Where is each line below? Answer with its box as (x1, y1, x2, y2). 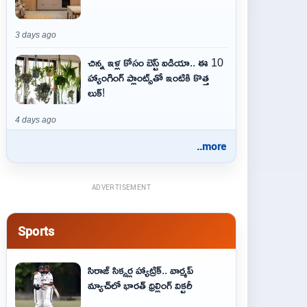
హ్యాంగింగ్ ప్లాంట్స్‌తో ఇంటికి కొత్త (88, 67, 209, 88)
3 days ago (15, 31, 56, 39)
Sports (18, 222, 55, 239)
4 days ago (15, 116, 56, 124)
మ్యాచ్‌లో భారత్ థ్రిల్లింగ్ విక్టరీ (88, 275, 193, 295)
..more (197, 139, 226, 153)
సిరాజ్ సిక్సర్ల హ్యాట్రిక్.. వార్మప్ (88, 260, 193, 280)
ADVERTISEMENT (91, 182, 151, 192)
